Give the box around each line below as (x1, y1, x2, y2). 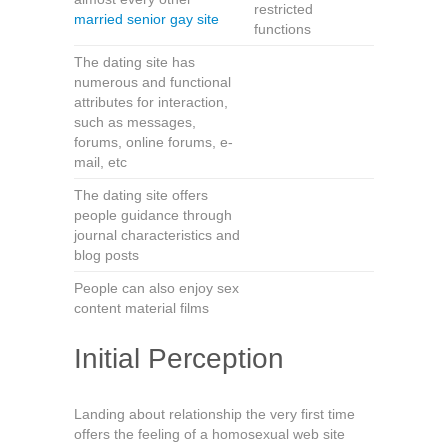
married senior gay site (74, 11, 219, 27)
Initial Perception (74, 343, 284, 374)
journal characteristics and (74, 227, 240, 243)
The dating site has (74, 54, 195, 70)
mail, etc (74, 154, 127, 170)
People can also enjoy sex (74, 280, 239, 296)
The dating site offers (74, 187, 208, 203)
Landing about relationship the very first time (74, 406, 355, 422)
